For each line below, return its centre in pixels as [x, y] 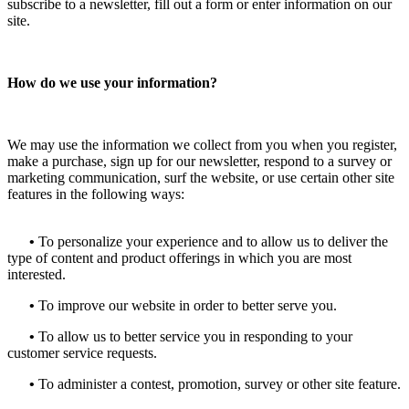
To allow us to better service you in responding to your [194, 336]
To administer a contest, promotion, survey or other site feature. [218, 383]
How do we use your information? [114, 82]
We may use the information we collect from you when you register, [202, 144]
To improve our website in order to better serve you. [186, 305]
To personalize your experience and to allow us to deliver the [211, 241]
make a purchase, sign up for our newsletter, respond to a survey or [199, 161]
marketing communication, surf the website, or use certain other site [201, 177]
